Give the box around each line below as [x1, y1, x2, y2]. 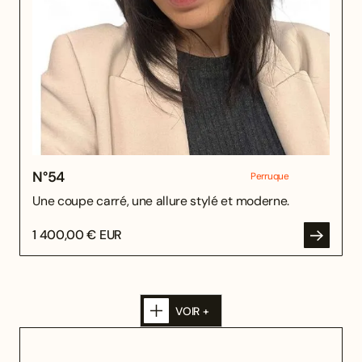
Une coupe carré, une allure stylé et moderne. [32, 192, 289, 209]
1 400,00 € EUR [32, 225, 122, 243]
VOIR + [175, 303, 209, 318]
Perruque [250, 169, 289, 183]
